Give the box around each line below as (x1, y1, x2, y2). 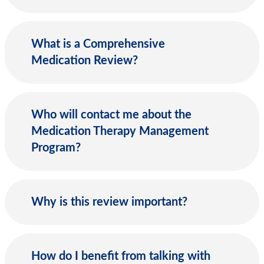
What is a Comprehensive (31, 38, 165, 50)
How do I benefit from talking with (31, 250, 210, 263)
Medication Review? (31, 54, 138, 67)
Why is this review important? (31, 196, 187, 209)
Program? (31, 142, 81, 154)
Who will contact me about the (31, 109, 192, 121)
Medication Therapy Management (31, 126, 209, 137)
